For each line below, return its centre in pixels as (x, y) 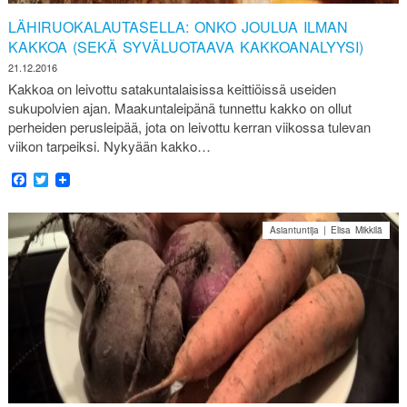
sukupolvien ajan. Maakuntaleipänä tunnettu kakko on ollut (179, 107)
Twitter (69, 180)
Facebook (58, 180)
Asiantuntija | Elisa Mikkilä (327, 230)
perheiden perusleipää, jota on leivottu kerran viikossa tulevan (189, 126)
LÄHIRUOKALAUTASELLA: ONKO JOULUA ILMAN (178, 27)
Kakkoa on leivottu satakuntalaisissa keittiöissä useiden (172, 88)
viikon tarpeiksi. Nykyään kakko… (109, 145)
